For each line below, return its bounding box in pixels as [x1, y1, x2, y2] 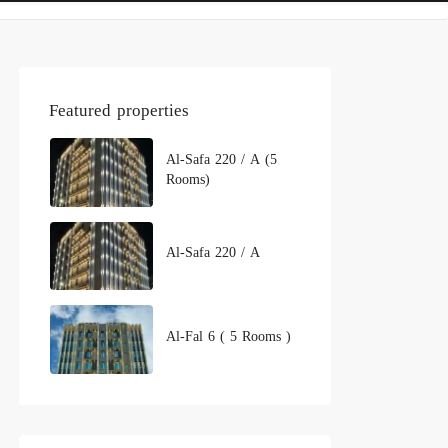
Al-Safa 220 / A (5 [165, 145, 277, 173]
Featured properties [49, 94, 189, 127]
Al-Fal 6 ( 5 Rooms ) [165, 322, 291, 350]
